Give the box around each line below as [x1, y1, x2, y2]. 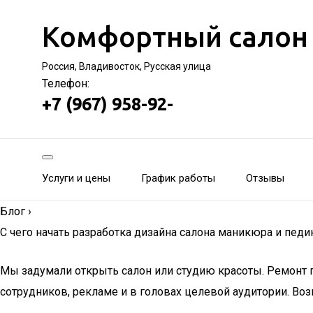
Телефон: [42, 77, 89, 90]
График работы [141, 172, 215, 184]
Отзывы [246, 172, 284, 184]
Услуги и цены [42, 172, 110, 184]
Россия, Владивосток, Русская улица [42, 61, 211, 72]
